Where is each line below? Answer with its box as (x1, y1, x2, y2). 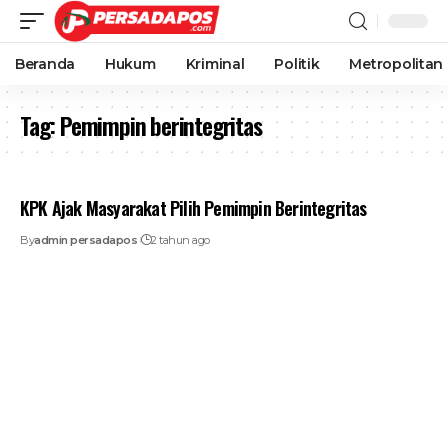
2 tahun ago (151, 233, 210, 247)
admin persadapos (34, 233, 137, 247)
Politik (274, 55, 320, 73)
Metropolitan (349, 55, 444, 73)
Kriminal (185, 55, 245, 73)
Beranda (15, 55, 76, 73)
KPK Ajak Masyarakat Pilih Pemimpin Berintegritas (20, 195, 367, 221)
